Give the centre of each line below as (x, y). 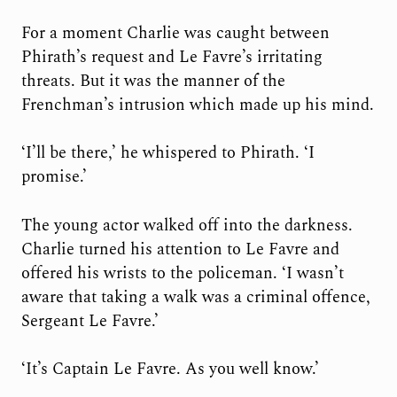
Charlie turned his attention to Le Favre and (180, 249)
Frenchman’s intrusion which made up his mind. (197, 105)
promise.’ (54, 177)
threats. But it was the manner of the (153, 81)
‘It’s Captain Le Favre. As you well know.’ (170, 369)
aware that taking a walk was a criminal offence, (195, 297)
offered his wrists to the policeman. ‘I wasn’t (182, 273)
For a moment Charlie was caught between (175, 33)
